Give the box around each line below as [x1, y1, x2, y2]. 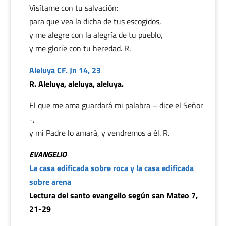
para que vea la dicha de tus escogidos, [29, 15, 161, 27]
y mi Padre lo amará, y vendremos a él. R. [29, 127, 169, 139]
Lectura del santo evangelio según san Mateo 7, [29, 189, 198, 201]
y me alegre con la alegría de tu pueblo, [29, 29, 163, 41]
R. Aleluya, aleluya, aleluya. [29, 78, 124, 90]
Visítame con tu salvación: [29, 2, 118, 14]
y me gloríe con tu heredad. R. [29, 42, 131, 54]
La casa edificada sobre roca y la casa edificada [29, 162, 194, 174]
